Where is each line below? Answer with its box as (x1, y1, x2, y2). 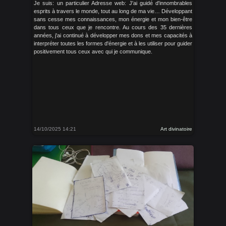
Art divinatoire (160, 126, 192, 132)
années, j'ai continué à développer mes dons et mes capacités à (34, 32, 192, 38)
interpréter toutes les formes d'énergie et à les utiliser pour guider (34, 40, 192, 46)
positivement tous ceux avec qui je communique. (34, 48, 152, 54)
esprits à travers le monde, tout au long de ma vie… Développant (34, 8, 192, 14)
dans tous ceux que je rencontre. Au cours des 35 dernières (34, 24, 192, 30)
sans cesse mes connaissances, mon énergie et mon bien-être (34, 16, 192, 22)
